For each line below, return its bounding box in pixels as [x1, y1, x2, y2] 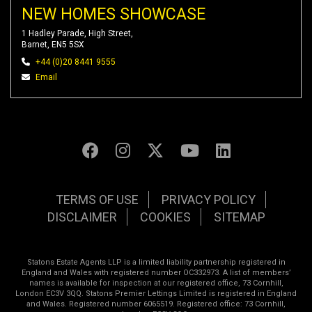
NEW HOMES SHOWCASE [22, 5, 205, 24]
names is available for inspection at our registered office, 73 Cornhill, [29, 279, 283, 288]
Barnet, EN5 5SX [22, 40, 84, 49]
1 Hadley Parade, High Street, [22, 29, 133, 38]
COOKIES [139, 210, 191, 224]
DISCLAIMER [47, 210, 117, 224]
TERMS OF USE [56, 192, 139, 207]
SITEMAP [213, 210, 265, 224]
